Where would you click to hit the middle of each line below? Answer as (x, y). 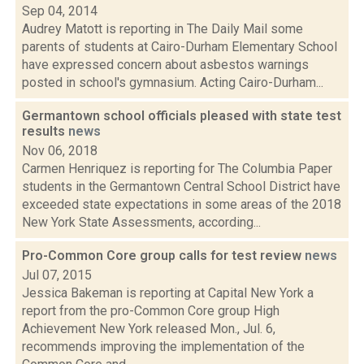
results (45, 131)
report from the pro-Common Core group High (151, 311)
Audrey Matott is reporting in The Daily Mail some (162, 29)
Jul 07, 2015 (57, 275)
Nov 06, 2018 (60, 151)
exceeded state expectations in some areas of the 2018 (182, 204)
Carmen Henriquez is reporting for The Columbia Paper (177, 169)
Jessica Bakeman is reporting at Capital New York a (168, 293)
